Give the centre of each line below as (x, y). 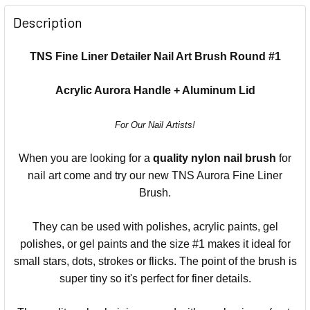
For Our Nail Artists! (155, 125)
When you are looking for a (86, 158)
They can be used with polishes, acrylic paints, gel (155, 226)
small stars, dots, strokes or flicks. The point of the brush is (155, 261)
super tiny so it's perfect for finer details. (155, 278)
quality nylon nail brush (215, 158)
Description (48, 22)
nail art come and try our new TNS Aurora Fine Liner (155, 175)
